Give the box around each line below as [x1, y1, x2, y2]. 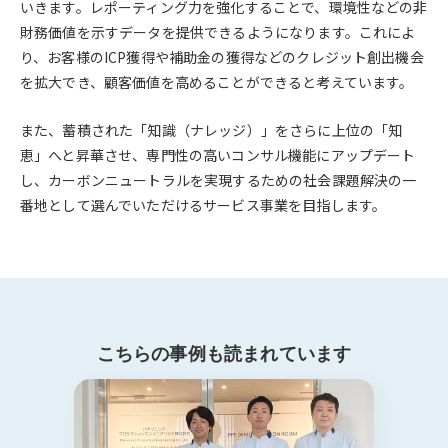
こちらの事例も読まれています [96, 341, 352, 364]
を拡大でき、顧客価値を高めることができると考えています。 [20, 72, 414, 93]
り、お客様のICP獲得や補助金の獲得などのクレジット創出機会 [20, 47, 424, 68]
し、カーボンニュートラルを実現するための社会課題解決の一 [20, 169, 417, 190]
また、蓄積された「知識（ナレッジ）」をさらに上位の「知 [20, 119, 403, 140]
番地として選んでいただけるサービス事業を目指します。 [20, 194, 387, 215]
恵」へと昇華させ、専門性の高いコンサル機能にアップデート [20, 144, 416, 165]
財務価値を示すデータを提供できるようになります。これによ [20, 22, 416, 43]
